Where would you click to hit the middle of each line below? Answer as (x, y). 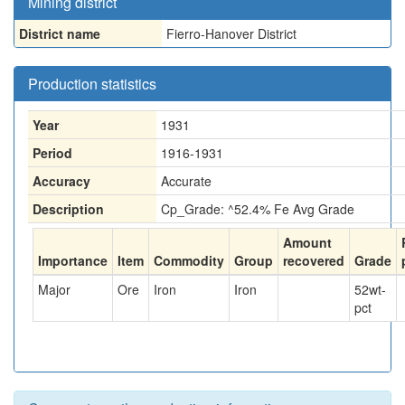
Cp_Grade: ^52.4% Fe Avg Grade (258, 209)
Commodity (189, 260)
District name (60, 33)
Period (52, 153)
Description (68, 209)
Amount (307, 242)
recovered (314, 260)
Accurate (186, 181)
